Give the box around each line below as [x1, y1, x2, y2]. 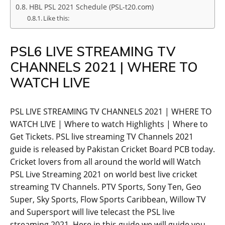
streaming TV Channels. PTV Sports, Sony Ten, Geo [10, 181, 201, 193]
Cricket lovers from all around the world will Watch [10, 156, 201, 168]
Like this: [43, 14, 70, 23]
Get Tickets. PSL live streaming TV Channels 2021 [10, 131, 193, 143]
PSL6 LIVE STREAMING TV [10, 43, 175, 60]
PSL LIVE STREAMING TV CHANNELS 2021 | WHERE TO [10, 106, 211, 118]
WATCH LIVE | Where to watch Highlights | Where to [10, 119, 208, 130]
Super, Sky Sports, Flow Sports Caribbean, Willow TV [10, 194, 206, 205]
